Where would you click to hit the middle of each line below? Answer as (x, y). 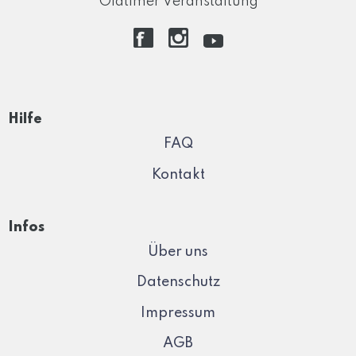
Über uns (178, 252)
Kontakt (178, 174)
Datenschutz (178, 282)
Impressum (178, 313)
